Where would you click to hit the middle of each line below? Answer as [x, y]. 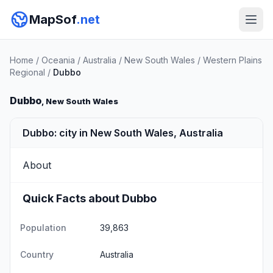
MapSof [53, 19]
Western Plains [232, 60]
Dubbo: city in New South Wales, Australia [123, 133]
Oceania [58, 60]
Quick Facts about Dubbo [90, 198]
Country [37, 254]
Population [43, 228]
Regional [27, 72]
